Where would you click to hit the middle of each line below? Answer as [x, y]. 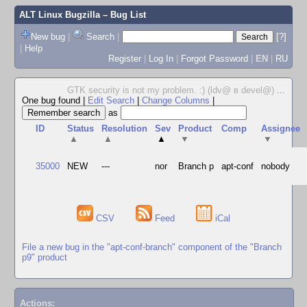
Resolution [125, 128]
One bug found [52, 100]
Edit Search [111, 100]
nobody [276, 166]
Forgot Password [214, 58]
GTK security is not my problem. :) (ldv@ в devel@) [172, 90]
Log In [161, 58]
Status [81, 128]
